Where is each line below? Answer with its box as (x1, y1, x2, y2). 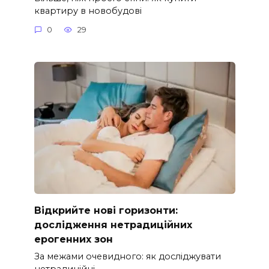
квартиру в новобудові (34, 5, 142, 16)
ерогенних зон (34, 233, 113, 245)
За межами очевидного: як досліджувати (34, 251, 221, 262)
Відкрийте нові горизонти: (34, 204, 178, 216)
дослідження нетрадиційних (34, 219, 192, 231)
